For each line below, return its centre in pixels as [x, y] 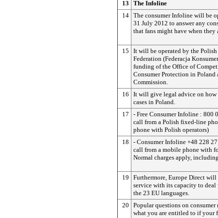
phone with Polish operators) [171, 129]
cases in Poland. [154, 102]
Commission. [151, 82]
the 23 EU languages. [161, 193]
